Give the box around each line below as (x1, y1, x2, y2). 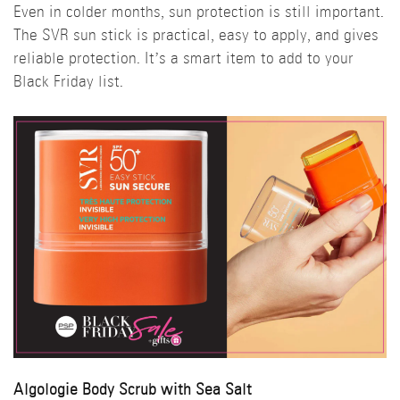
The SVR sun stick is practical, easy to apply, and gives (13, 28, 379, 46)
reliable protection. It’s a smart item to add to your (13, 51, 354, 69)
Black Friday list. (13, 74, 123, 92)
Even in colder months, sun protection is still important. (13, 4, 384, 22)
